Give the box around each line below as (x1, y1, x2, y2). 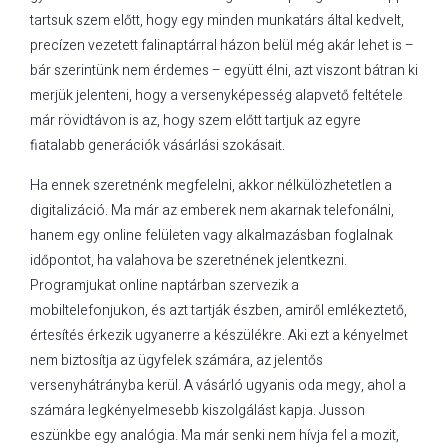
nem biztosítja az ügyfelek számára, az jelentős (30, 349, 323, 371)
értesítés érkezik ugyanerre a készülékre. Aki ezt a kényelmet (30, 324, 408, 346)
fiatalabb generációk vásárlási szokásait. (30, 134, 285, 156)
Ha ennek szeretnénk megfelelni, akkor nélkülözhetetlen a (30, 174, 392, 196)
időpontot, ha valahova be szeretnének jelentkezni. (30, 249, 347, 271)
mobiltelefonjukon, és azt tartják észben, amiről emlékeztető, (30, 299, 407, 321)
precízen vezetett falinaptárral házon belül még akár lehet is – (30, 34, 414, 56)
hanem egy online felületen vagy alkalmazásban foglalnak (30, 224, 393, 246)
